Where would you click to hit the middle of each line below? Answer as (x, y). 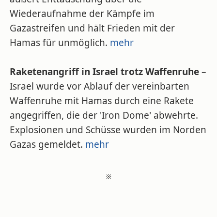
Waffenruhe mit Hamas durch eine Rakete (102, 101)
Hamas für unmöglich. (60, 43)
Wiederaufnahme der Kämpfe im (82, 14)
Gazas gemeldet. (47, 144)
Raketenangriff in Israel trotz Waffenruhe (104, 72)
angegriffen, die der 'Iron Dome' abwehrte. (104, 115)
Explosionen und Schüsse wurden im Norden (108, 130)
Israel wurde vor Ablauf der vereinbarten (100, 86)
